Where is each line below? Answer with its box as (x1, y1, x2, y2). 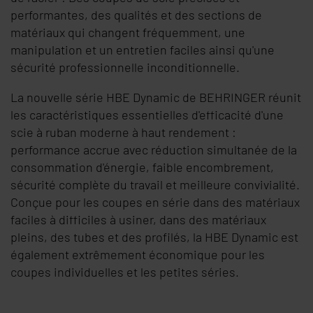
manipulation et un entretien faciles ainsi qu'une (10, 42, 275, 57)
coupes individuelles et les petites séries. (10, 264, 239, 279)
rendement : (168, 124, 236, 140)
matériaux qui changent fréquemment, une (10, 24, 245, 40)
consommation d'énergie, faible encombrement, (10, 159, 274, 175)
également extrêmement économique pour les (10, 247, 265, 262)
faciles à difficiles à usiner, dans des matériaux (10, 212, 266, 227)
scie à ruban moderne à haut (10, 124, 168, 140)
